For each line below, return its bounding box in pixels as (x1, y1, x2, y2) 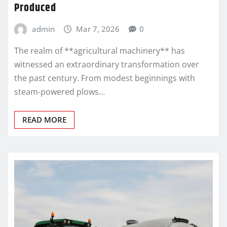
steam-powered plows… (14, 86, 105, 98)
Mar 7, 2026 (76, 23, 120, 34)
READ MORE (22, 115, 66, 125)
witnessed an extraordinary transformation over (14, 59, 199, 70)
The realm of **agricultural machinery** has (14, 45, 185, 57)
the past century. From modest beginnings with (14, 72, 195, 84)
